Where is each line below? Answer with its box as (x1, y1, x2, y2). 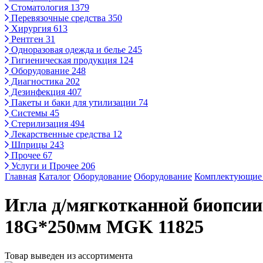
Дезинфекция (9, 87, 68, 97)
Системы (9, 108, 50, 118)
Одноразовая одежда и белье (9, 45, 128, 55)
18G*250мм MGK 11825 (5, 216, 204, 238)
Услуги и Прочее (9, 161, 81, 171)
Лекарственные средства (9, 129, 113, 139)
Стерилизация (9, 119, 70, 129)
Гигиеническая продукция (9, 55, 119, 65)
